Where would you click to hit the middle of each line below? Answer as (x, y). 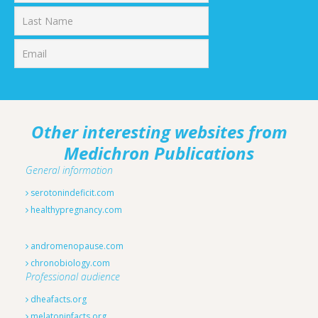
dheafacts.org (58, 300)
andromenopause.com (76, 246)
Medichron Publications (159, 153)
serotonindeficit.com (72, 193)
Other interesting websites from (159, 132)
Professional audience (73, 277)
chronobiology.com (70, 263)
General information (70, 170)
